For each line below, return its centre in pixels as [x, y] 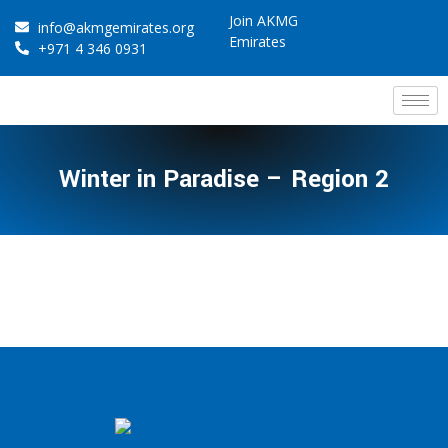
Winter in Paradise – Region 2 [224, 179]
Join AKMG [263, 20]
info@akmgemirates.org [115, 27]
